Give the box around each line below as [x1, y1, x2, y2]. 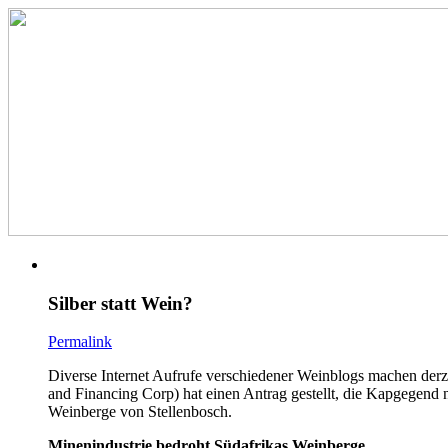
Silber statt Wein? [48, 292, 193, 314]
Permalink [48, 333, 112, 351]
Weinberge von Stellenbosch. [48, 403, 232, 421]
